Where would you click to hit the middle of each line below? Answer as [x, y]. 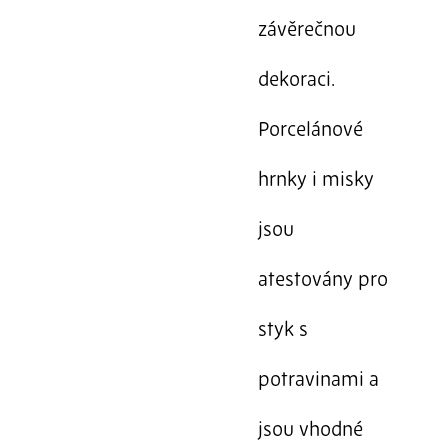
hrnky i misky [315, 180]
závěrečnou [306, 30]
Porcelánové [310, 130]
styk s [282, 330]
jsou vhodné [310, 430]
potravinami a [318, 380]
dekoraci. [295, 80]
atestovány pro [322, 280]
